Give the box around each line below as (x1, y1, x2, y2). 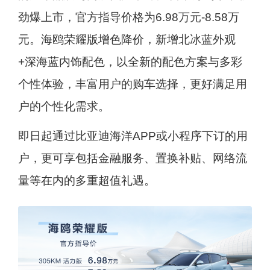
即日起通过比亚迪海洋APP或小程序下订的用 (17, 129, 248, 142)
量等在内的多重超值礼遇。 (17, 174, 155, 187)
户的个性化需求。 (17, 100, 110, 113)
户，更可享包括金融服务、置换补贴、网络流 (17, 151, 247, 165)
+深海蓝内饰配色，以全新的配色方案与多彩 (17, 55, 242, 68)
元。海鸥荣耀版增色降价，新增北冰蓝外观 (17, 33, 236, 46)
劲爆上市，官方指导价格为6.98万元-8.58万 (17, 11, 239, 24)
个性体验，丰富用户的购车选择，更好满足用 (17, 78, 247, 90)
